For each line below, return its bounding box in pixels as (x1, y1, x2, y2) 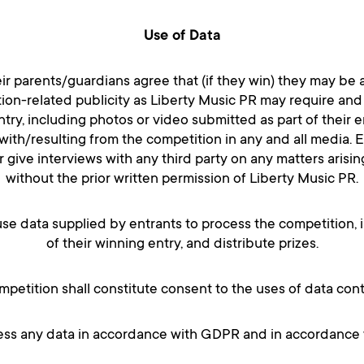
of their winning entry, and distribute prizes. (45, 236, 318, 253)
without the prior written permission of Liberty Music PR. (6, 171, 358, 188)
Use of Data (143, 28, 221, 45)
